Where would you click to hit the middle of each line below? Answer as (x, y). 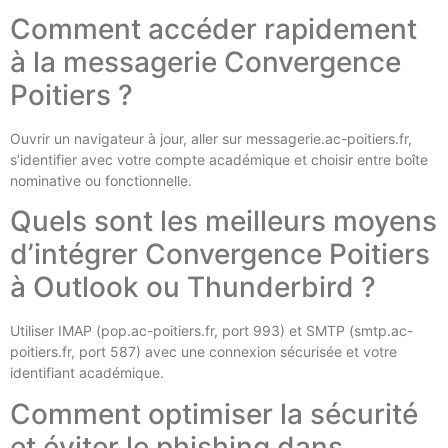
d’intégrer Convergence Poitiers (220, 254)
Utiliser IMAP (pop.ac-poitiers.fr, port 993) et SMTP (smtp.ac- (211, 331)
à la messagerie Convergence (205, 61)
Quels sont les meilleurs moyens (223, 221)
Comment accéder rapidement (213, 28)
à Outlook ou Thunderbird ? (193, 287)
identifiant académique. (87, 373)
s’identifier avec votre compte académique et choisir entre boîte (219, 159)
